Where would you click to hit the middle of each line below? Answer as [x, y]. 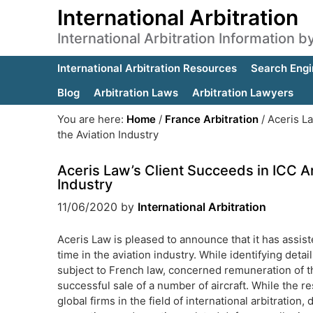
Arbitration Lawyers [243, 93]
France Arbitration [212, 119]
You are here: [92, 119]
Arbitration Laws [136, 93]
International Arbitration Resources [147, 68]
